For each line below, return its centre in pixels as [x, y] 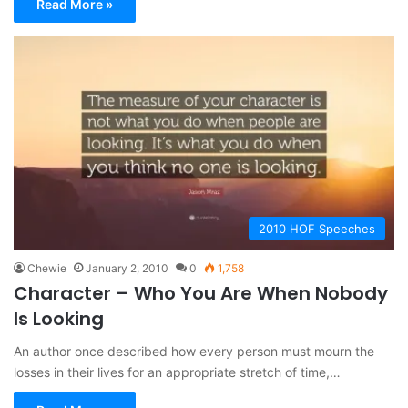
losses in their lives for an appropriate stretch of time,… [177, 372]
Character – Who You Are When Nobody [201, 294]
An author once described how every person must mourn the [194, 352]
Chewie [47, 269]
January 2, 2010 [127, 269]
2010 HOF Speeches [317, 229]
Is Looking [59, 319]
